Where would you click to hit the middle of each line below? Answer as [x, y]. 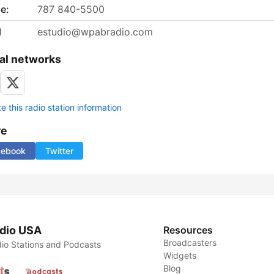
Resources [188, 230]
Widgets [180, 256]
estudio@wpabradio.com [95, 32]
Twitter [59, 151]
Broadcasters [190, 243]
